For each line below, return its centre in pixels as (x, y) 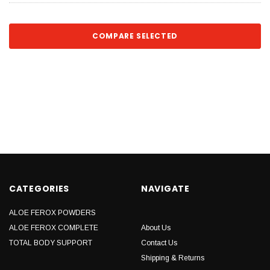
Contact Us (159, 243)
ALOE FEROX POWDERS (52, 212)
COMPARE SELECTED (135, 36)
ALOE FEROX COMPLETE (54, 228)
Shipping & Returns (173, 258)
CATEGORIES (39, 188)
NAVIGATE (165, 188)
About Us (156, 228)
